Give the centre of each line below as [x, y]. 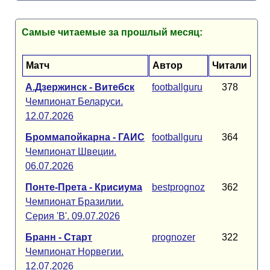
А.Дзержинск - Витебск [80, 87]
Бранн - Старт [59, 237]
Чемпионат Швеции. [71, 152]
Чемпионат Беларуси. [74, 102]
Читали [230, 65]
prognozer [174, 237]
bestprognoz [178, 187]
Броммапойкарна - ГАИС [85, 137]
